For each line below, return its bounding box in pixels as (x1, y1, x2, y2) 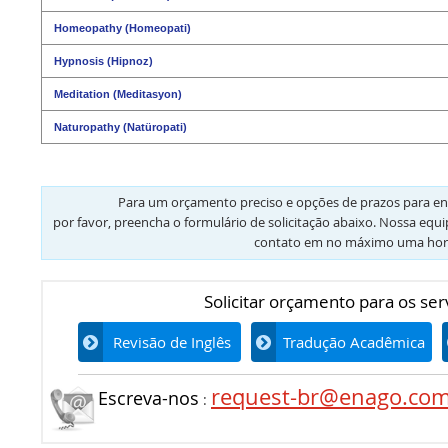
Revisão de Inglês (113, 331, 231, 352)
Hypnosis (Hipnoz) (54, 54, 153, 67)
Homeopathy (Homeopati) (54, 21, 191, 34)
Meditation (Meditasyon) (54, 87, 182, 100)
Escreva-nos (98, 385, 199, 410)
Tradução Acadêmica (283, 331, 425, 352)
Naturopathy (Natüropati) (54, 120, 187, 133)
